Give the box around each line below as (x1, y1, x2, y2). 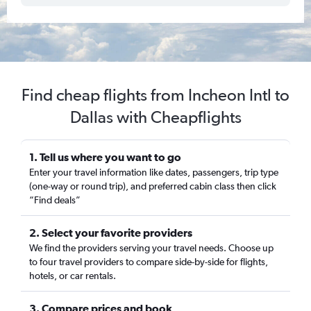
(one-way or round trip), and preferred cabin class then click (29, 180, 276, 192)
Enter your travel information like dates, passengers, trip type (29, 167, 278, 178)
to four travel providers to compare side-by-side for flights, (29, 256, 268, 267)
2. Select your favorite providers (29, 226, 192, 239)
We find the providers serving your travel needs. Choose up (29, 242, 274, 253)
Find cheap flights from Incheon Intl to (22, 85, 289, 105)
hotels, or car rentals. (29, 270, 116, 281)
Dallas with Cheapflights (69, 107, 242, 127)
